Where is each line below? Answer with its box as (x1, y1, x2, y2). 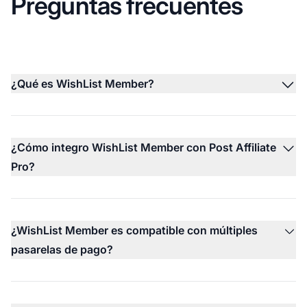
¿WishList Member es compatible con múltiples (11, 223, 258, 237)
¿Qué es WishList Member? (11, 76, 154, 90)
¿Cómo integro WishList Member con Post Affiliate (11, 140, 276, 154)
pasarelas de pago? (11, 242, 113, 256)
